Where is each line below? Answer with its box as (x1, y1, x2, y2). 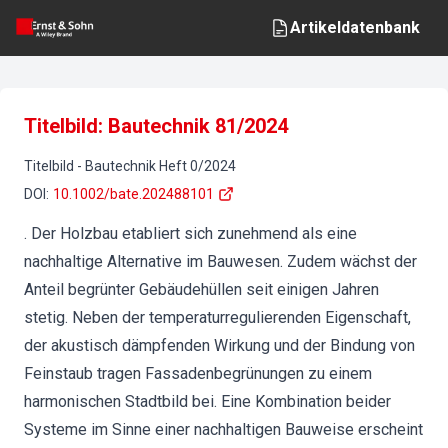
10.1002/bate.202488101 (53, 186, 214, 202)
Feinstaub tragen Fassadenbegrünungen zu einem (24, 364, 372, 383)
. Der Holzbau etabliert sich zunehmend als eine (24, 224, 357, 243)
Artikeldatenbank (290, 18, 420, 37)
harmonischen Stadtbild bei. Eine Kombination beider (24, 392, 391, 411)
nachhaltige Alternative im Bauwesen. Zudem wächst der (24, 252, 417, 271)
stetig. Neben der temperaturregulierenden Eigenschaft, (24, 308, 411, 327)
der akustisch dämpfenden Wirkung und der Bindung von (24, 336, 415, 355)
